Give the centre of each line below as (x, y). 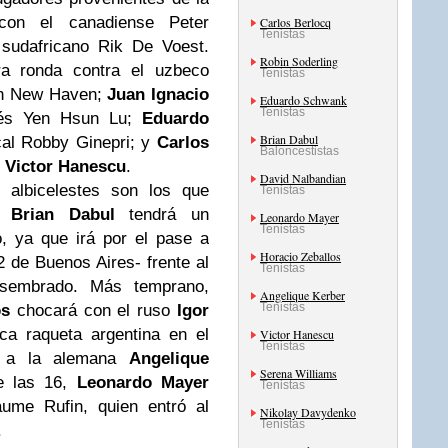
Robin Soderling (299, 61)
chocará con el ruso (94, 310)
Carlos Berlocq (295, 22)
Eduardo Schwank (303, 100)
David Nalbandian (303, 178)
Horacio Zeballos (300, 256)
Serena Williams (298, 373)
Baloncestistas (299, 151)
